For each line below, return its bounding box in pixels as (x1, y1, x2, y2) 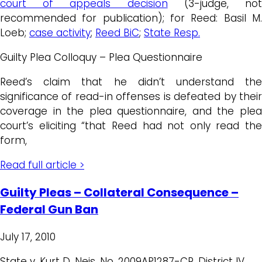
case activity (29, 26, 91, 40)
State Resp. (144, 26, 200, 40)
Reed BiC (95, 26, 139, 40)
